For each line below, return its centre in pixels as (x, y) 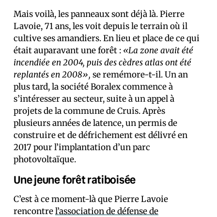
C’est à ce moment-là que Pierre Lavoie (91, 199)
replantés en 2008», (52, 74)
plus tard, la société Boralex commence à (93, 86)
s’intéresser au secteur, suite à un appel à (94, 99)
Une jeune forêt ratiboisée (75, 179)
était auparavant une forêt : (68, 50)
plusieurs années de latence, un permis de (95, 123)
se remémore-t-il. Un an (139, 74)
